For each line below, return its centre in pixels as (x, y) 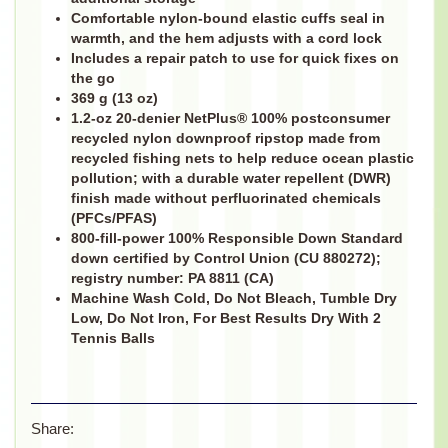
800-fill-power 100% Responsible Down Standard (236, 239)
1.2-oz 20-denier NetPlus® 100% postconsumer (230, 119)
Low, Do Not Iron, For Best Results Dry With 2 (225, 319)
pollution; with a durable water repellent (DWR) (230, 179)
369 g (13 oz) (114, 99)
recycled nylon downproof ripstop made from (225, 139)
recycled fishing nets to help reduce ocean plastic (242, 159)
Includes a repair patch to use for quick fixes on (234, 59)
